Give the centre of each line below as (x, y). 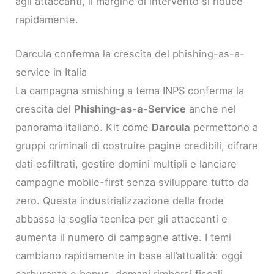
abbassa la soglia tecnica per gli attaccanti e (122, 219)
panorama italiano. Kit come (84, 128)
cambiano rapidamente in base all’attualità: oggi (129, 256)
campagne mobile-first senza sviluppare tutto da (132, 183)
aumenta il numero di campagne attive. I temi (124, 238)
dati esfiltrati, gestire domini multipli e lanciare (126, 164)
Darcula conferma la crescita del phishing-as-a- (130, 54)
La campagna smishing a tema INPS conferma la (130, 91)
